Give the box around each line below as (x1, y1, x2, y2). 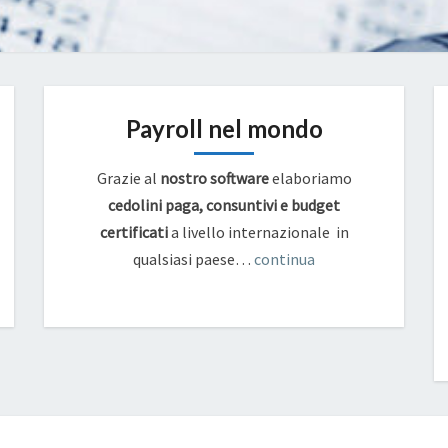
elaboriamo (268, 168, 352, 188)
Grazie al (96, 168, 160, 188)
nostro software (159, 168, 269, 188)
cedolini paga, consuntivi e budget (108, 195, 340, 215)
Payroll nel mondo (125, 114, 323, 143)
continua (254, 249, 315, 269)
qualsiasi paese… (133, 249, 254, 269)
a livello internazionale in (167, 222, 349, 242)
